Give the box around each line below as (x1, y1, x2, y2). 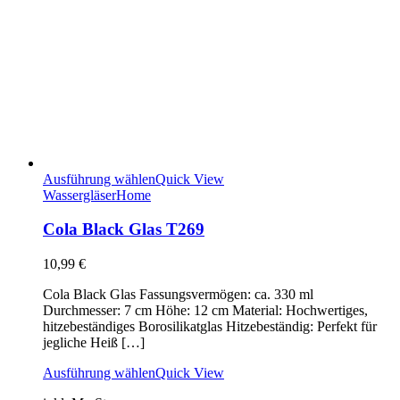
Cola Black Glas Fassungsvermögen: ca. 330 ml (43, 287, 313, 302)
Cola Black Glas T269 (43, 220, 204, 239)
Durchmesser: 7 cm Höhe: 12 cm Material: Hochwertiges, (43, 303, 368, 318)
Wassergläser (43, 187, 116, 203)
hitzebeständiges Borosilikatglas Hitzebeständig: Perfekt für (43, 319, 377, 334)
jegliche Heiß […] (43, 335, 145, 350)
